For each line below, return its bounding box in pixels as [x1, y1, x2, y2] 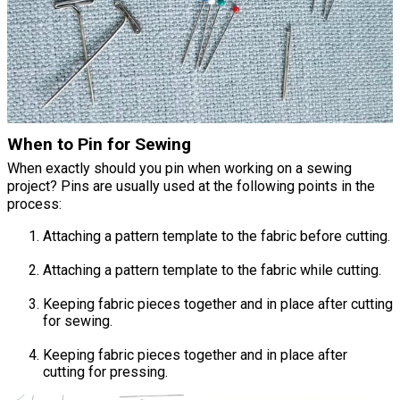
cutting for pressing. [43, 362, 168, 380]
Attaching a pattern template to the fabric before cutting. [43, 227, 390, 245]
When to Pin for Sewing [7, 133, 191, 154]
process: [7, 195, 62, 212]
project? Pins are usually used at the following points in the [7, 177, 375, 195]
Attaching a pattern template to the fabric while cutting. [43, 261, 381, 279]
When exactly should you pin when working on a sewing [7, 159, 352, 177]
